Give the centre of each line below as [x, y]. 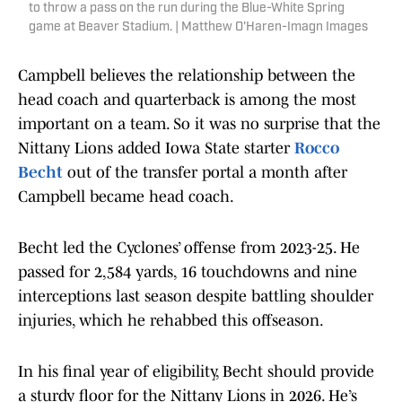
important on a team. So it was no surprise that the [199, 124]
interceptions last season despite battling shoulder [196, 297]
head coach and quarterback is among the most [187, 100]
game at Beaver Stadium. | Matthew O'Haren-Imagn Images [198, 28]
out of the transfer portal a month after [205, 173]
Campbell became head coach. [126, 197]
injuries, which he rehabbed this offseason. [171, 321]
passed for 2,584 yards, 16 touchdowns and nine [188, 272]
